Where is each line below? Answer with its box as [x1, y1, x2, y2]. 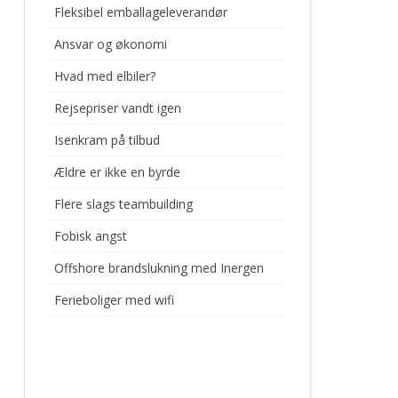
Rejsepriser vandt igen [53, 99, 181, 116]
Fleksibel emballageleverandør [53, 4, 227, 20]
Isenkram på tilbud [53, 131, 160, 148]
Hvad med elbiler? [53, 68, 155, 84]
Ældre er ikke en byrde [53, 163, 180, 180]
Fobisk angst [53, 227, 127, 244]
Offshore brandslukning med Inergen [53, 259, 264, 276]
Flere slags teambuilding [53, 195, 193, 212]
